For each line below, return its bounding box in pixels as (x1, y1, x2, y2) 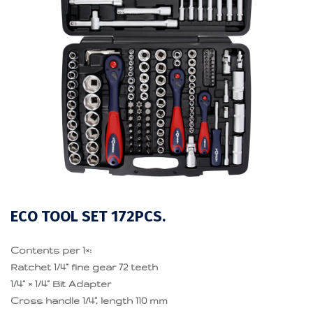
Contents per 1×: (10, 245, 92, 256)
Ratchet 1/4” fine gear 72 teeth (10, 261, 158, 273)
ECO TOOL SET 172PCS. (10, 208, 166, 226)
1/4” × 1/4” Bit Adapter (10, 278, 111, 290)
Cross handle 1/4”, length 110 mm (10, 295, 168, 307)
